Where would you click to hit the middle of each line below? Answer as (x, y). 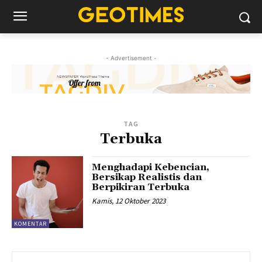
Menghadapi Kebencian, (151, 168)
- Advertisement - (131, 58)
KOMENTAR (30, 223)
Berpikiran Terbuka (141, 187)
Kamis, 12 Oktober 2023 (129, 201)
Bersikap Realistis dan (147, 177)
